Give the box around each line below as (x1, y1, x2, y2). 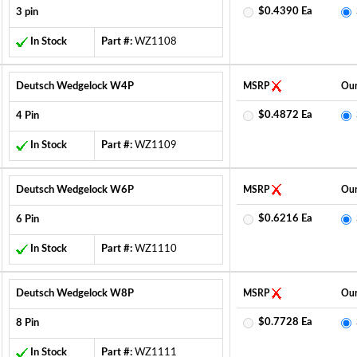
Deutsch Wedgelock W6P (15, 185, 134, 195)
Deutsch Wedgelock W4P (15, 81, 134, 92)
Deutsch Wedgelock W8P (15, 288, 134, 299)
